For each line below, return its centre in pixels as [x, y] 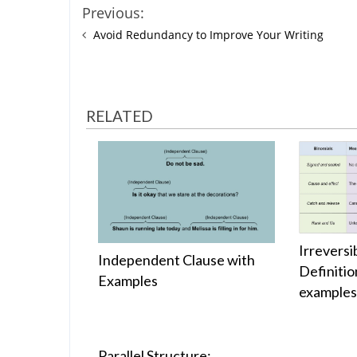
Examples [128, 281]
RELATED [120, 116]
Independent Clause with [177, 260]
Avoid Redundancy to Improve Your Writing [208, 35]
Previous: [113, 13]
